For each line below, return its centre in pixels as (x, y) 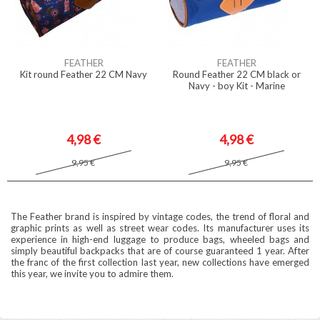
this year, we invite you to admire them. (92, 274)
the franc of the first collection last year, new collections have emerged (160, 262)
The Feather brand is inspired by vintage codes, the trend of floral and (160, 216)
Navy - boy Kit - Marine (236, 86)
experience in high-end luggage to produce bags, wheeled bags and (160, 239)
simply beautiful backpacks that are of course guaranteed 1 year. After (160, 251)
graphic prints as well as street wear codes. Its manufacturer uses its (160, 228)
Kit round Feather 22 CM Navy (84, 74)
